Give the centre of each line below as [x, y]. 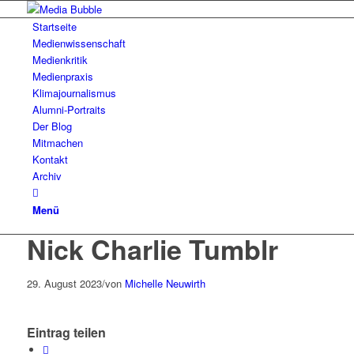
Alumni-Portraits [69, 109]
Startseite [54, 26]
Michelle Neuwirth [165, 283]
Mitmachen [57, 143]
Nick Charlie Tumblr [152, 249]
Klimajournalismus [74, 93]
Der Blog [52, 126]
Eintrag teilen [66, 333]
